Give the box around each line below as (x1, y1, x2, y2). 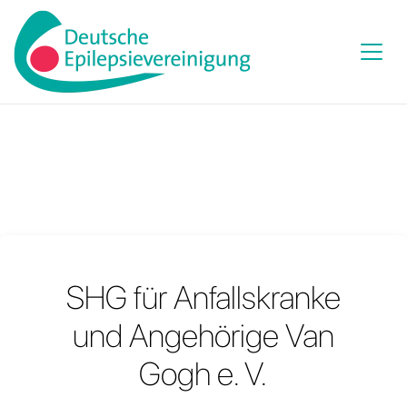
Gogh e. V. (139, 354, 268, 393)
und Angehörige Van (73, 316, 334, 355)
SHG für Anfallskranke (66, 278, 341, 317)
